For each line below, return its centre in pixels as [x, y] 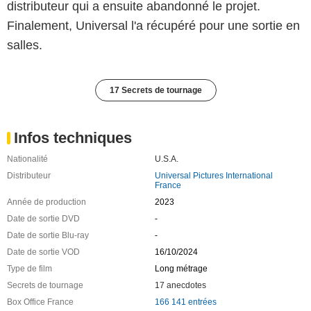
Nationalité [27, 159]
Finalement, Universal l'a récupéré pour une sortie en [153, 25]
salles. [25, 45]
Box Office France [40, 302]
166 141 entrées [185, 302]
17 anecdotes [180, 285]
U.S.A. [166, 159]
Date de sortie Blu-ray [48, 235]
